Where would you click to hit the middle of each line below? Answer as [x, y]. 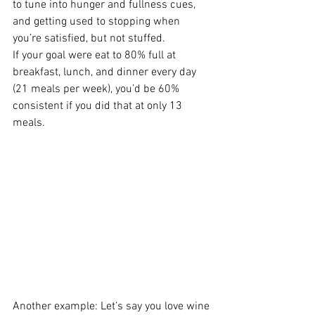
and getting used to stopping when [98, 21]
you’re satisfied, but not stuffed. [89, 38]
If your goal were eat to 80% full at [96, 55]
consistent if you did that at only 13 [99, 106]
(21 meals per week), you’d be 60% [97, 89]
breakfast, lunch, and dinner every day [106, 72]
